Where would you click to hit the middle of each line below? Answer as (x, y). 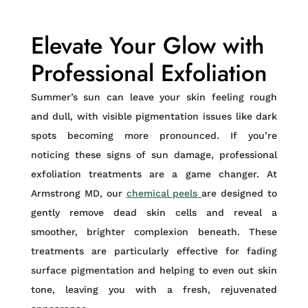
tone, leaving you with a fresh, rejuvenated (154, 289)
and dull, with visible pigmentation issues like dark (154, 116)
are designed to (240, 193)
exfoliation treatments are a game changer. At (154, 174)
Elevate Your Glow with (147, 46)
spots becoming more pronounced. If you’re (154, 135)
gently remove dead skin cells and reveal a (154, 212)
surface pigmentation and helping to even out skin (154, 270)
